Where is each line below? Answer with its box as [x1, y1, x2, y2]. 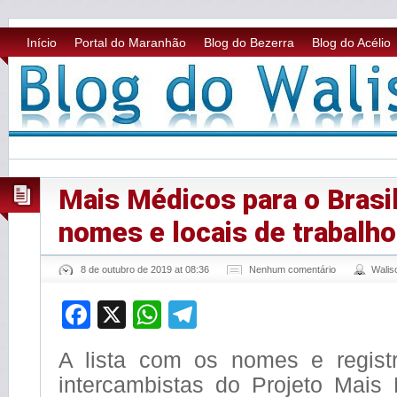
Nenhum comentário [249, 264, 336, 275]
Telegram [197, 299, 315, 331]
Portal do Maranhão [74, 35, 186, 50]
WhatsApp [161, 299, 292, 331]
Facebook [90, 299, 216, 331]
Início [27, 35, 57, 50]
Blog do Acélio [312, 35, 391, 50]
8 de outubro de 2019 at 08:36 [81, 264, 209, 275]
